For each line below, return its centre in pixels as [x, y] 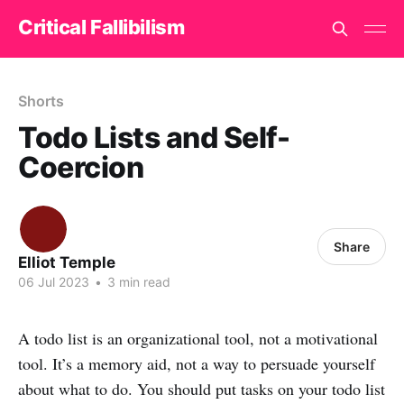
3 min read [137, 282]
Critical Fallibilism [101, 27]
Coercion [81, 167]
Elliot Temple [67, 262]
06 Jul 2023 [54, 282]
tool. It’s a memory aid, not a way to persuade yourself [197, 363]
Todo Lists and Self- [154, 138]
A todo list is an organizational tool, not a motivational [198, 338]
